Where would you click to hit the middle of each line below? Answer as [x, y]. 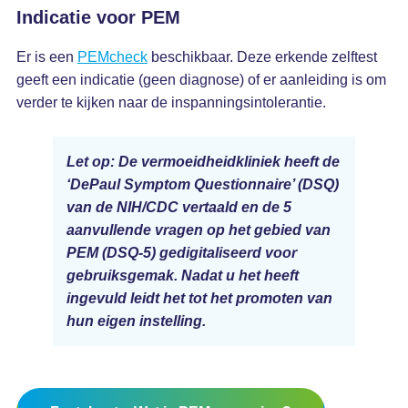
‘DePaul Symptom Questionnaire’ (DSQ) [202, 184]
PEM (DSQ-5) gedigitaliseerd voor [181, 253]
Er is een [46, 57]
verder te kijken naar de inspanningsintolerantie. [171, 102]
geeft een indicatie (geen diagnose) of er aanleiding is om [201, 80]
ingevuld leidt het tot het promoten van [199, 298]
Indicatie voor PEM [98, 17]
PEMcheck [112, 57]
